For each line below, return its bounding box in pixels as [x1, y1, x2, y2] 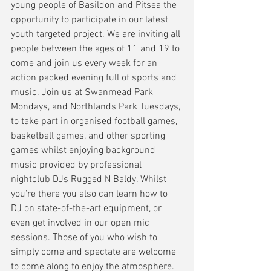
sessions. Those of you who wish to [11, 232, 160, 244]
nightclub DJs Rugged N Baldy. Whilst [11, 174, 169, 186]
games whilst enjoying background [11, 145, 158, 157]
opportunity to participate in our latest [11, 14, 171, 26]
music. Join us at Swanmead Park [11, 87, 155, 99]
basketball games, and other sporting [11, 130, 168, 142]
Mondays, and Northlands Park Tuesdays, [11, 101, 183, 113]
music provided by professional [11, 159, 144, 171]
